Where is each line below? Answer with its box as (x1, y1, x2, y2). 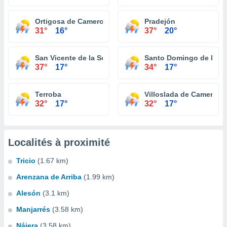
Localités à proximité (8, 137, 110, 148)
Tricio (16, 157, 35, 165)
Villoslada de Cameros (144, 90, 221, 98)
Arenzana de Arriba (16, 173, 82, 181)
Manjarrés (16, 205, 50, 213)
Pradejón (144, 17, 175, 25)
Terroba (35, 90, 61, 98)
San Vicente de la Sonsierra (35, 54, 130, 62)
